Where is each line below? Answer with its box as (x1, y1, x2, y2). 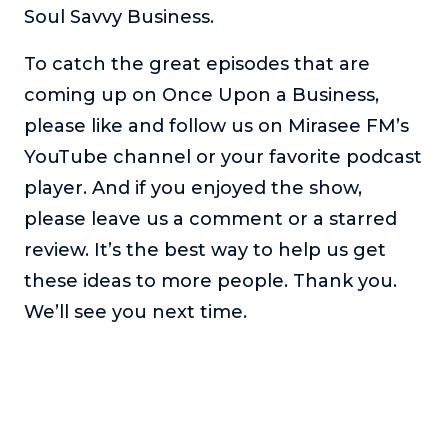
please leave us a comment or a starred (24, 207, 397, 230)
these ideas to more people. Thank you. (24, 269, 397, 292)
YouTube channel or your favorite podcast (24, 145, 422, 168)
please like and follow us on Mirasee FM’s (24, 114, 409, 137)
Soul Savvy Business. (24, 5, 214, 28)
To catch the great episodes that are (24, 52, 370, 75)
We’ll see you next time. (24, 300, 247, 323)
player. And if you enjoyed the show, (24, 176, 362, 199)
